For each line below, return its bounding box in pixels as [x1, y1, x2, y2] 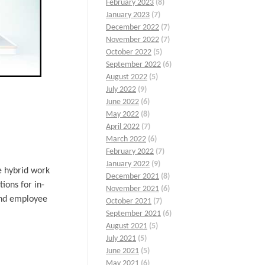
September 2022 [106, 60, 161, 70]
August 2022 [106, 73, 147, 82]
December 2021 [106, 172, 159, 182]
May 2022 [106, 110, 139, 119]
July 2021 [106, 234, 136, 244]
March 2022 [106, 135, 146, 144]
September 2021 [106, 209, 161, 219]
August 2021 [106, 222, 147, 231]
